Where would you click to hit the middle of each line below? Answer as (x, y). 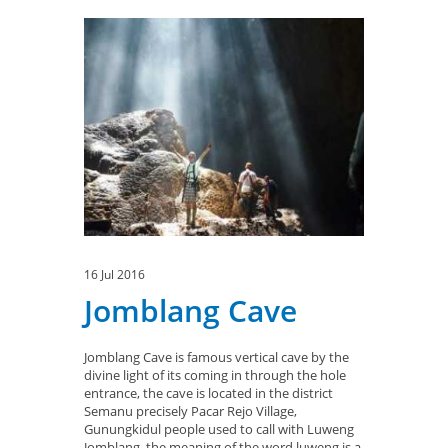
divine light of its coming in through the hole (215, 374)
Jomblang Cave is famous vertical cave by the (216, 356)
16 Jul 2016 (114, 274)
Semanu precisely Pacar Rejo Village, (190, 410)
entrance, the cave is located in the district (208, 392)
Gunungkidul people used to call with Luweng (219, 428)
